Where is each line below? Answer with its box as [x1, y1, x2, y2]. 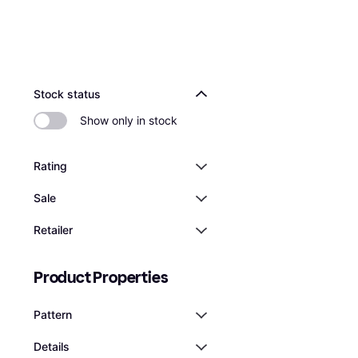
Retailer [34, 223, 73, 237]
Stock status [34, 87, 101, 101]
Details [34, 340, 70, 353]
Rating [34, 159, 67, 173]
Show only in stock [80, 113, 177, 127]
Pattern [34, 308, 72, 321]
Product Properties [34, 268, 169, 287]
